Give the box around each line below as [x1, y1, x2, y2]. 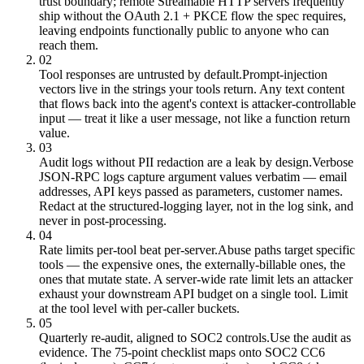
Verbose [312, 154, 353, 169]
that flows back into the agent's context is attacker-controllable [39, 96, 356, 110]
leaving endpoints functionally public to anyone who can [39, 23, 329, 37]
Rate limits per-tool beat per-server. [39, 242, 218, 257]
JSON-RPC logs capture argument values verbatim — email [39, 169, 347, 184]
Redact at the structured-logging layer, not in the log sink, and [39, 198, 353, 213]
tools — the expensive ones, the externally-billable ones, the [39, 257, 345, 271]
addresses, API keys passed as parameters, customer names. [39, 184, 343, 198]
